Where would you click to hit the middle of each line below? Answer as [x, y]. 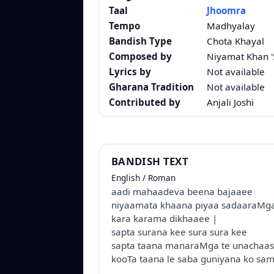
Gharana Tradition [151, 87]
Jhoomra [226, 11]
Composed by [140, 57]
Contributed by [145, 102]
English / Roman [143, 178]
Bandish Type [140, 41]
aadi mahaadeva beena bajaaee [182, 192]
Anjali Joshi [230, 102]
